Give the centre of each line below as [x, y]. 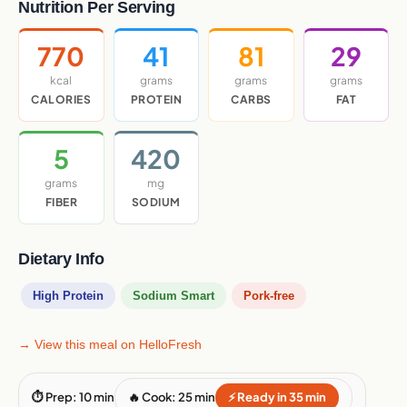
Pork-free [269, 296]
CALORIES [61, 100]
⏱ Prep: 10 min [73, 397]
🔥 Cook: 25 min [172, 397]
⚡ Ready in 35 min [277, 397]
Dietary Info [61, 259]
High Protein [68, 296]
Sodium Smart [174, 296]
